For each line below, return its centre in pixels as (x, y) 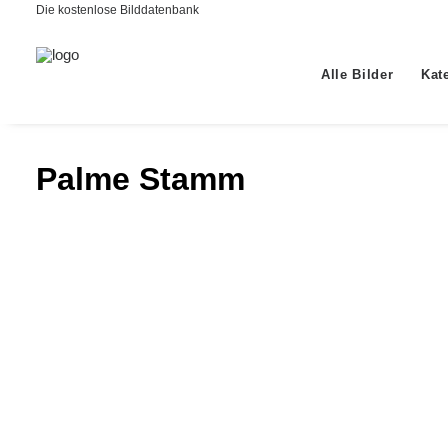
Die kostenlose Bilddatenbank (117, 10)
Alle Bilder (357, 74)
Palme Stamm (140, 179)
